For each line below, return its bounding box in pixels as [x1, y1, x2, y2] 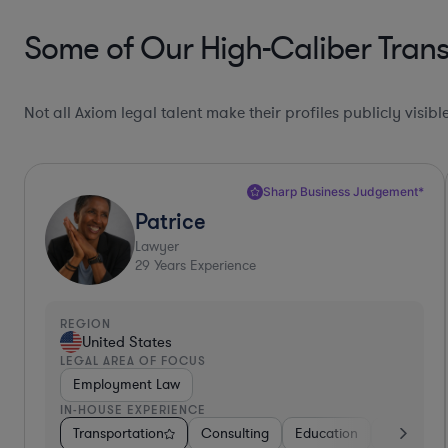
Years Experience [150, 255, 256, 275]
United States [82, 331, 172, 352]
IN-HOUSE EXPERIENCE [60, 401, 206, 417]
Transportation [73, 423, 164, 443]
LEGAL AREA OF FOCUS [60, 352, 206, 368]
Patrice [135, 206, 206, 234]
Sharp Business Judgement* [263, 183, 425, 199]
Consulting [201, 423, 269, 443]
